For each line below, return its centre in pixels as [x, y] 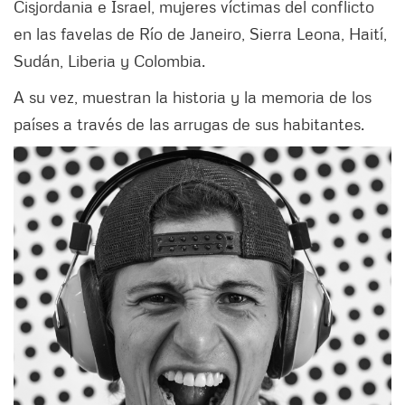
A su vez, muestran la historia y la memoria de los [193, 97]
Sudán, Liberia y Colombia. [109, 61]
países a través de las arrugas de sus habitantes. [189, 124]
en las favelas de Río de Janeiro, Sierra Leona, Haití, [200, 34]
